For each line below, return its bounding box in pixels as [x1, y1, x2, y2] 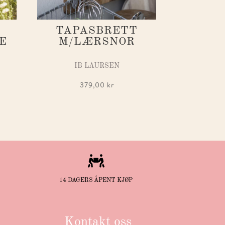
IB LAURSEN [74, 62, 120, 70]
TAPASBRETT [56, 25, 138, 37]
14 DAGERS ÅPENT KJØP [59, 177, 133, 183]
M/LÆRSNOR [58, 36, 135, 48]
